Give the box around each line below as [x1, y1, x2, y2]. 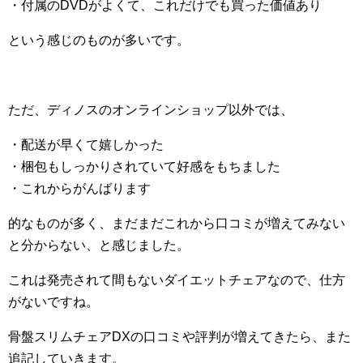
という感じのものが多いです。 [8, 33, 190, 48]
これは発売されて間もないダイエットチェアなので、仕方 [8, 273, 345, 288]
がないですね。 [8, 295, 99, 310]
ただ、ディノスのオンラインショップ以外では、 [8, 103, 293, 117]
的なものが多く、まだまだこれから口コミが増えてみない [8, 216, 345, 231]
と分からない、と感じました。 [8, 238, 190, 253]
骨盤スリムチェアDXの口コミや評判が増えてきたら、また [8, 330, 351, 344]
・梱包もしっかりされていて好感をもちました [8, 160, 280, 174]
